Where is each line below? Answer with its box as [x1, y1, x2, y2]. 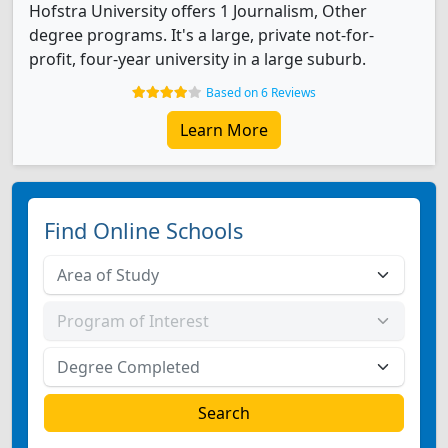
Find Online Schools [44, 216, 243, 245]
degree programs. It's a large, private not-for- [29, 24, 374, 46]
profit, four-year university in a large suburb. [29, 48, 366, 70]
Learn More [180, 119, 268, 141]
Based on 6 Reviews [206, 84, 316, 101]
